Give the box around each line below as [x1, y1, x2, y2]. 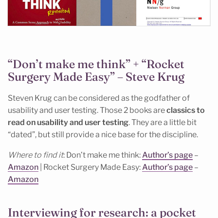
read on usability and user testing [8, 117, 128, 127]
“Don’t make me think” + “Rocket [8, 57, 184, 72]
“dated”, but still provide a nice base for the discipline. [8, 129, 198, 139]
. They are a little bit [128, 117, 197, 127]
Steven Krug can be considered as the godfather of [8, 93, 190, 103]
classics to [165, 105, 205, 115]
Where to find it [8, 150, 63, 160]
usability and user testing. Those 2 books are [8, 105, 165, 115]
